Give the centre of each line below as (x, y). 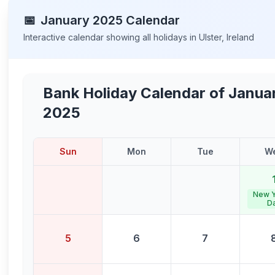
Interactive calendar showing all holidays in (111, 37)
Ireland (241, 37)
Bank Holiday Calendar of (136, 93)
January (65, 20)
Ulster (211, 37)
